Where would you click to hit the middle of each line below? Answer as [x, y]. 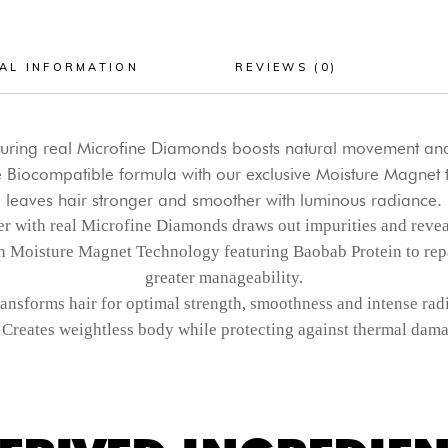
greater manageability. [224, 277]
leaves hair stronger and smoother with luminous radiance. [224, 200]
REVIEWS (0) [286, 67]
